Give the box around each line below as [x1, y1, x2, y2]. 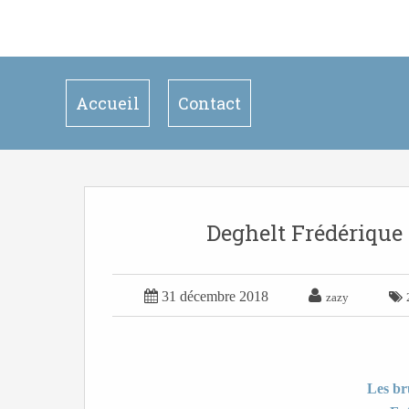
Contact [178, 92, 241, 114]
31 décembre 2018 [162, 288, 268, 304]
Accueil [76, 92, 140, 114]
